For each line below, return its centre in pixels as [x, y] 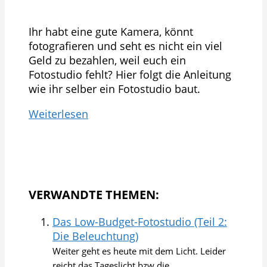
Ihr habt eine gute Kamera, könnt [111, 31]
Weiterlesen [58, 114]
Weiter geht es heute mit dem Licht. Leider [139, 251]
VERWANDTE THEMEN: [94, 194]
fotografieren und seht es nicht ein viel [125, 46]
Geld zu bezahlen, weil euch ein [107, 60]
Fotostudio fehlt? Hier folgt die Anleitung [130, 74]
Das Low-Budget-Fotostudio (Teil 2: [140, 221]
